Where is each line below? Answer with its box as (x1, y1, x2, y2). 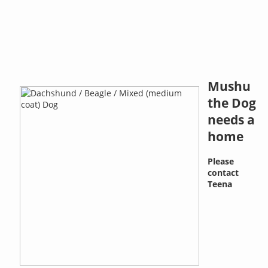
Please (208, 155, 234, 167)
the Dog (208, 95, 257, 112)
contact (208, 166, 239, 178)
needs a (208, 111, 255, 129)
